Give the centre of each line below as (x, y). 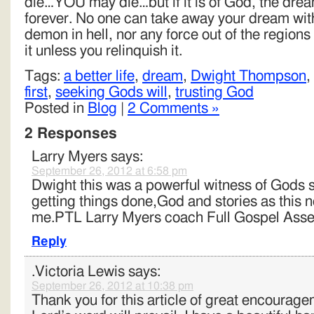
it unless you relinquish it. (103, 51)
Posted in (56, 108)
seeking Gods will (111, 92)
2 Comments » (173, 108)
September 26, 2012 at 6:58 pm (109, 171)
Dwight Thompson (248, 76)
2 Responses (71, 134)
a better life (99, 76)
